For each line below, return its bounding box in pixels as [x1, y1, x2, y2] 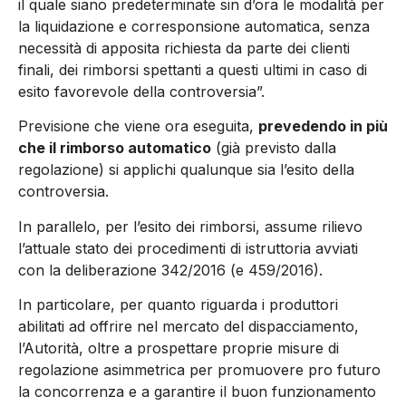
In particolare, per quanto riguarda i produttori [18, 295, 338, 314]
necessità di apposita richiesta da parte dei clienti [18, 38, 350, 57]
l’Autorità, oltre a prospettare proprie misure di [18, 338, 339, 357]
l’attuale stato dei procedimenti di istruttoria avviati [18, 238, 358, 257]
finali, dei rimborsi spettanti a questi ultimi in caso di [18, 60, 367, 79]
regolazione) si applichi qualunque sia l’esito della [18, 160, 354, 179]
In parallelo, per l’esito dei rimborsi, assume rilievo [18, 217, 362, 236]
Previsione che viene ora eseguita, [18, 117, 258, 136]
